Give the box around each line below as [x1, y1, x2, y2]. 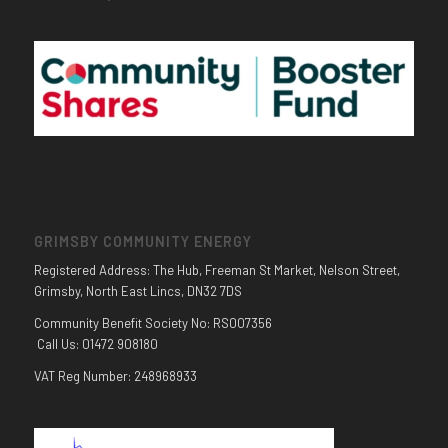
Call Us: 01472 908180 [33, 335, 158, 352]
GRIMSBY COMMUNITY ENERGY [33, 232, 252, 250]
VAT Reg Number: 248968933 [33, 367, 197, 384]
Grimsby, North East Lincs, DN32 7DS [33, 282, 242, 299]
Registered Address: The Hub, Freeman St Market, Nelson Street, [33, 261, 400, 278]
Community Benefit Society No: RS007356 [33, 314, 272, 331]
